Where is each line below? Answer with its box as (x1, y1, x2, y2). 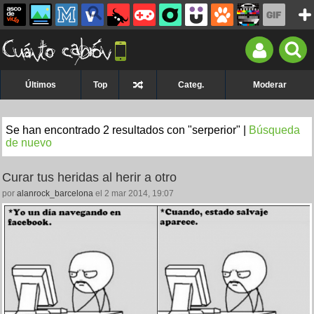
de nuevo (6, 137, 52, 149)
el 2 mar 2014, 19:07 (93, 189, 174, 198)
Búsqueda (249, 124, 300, 136)
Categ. (178, 80, 204, 90)
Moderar (253, 80, 287, 90)
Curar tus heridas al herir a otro (2, 170, 177, 184)
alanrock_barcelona (17, 189, 93, 198)
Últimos (25, 80, 56, 90)
